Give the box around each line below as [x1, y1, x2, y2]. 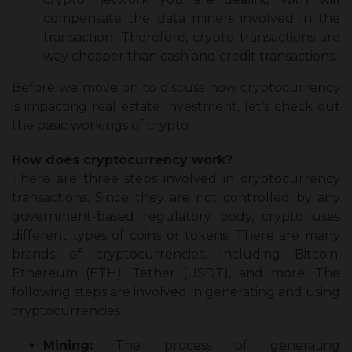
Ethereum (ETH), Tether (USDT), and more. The [12, 265, 340, 280]
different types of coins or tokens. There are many [12, 227, 340, 243]
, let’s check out [236, 98, 341, 114]
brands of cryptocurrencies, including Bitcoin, [12, 246, 340, 262]
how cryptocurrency [208, 79, 341, 95]
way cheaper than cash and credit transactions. [43, 48, 340, 64]
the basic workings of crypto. [12, 117, 194, 133]
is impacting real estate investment [12, 98, 237, 114]
